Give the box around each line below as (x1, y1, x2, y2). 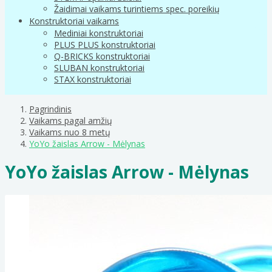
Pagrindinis (29, 103, 72, 115)
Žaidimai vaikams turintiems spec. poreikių (54, 2, 220, 15)
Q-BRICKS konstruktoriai (54, 50, 150, 62)
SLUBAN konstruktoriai (54, 61, 144, 73)
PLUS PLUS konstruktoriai (54, 38, 155, 50)
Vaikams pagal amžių (29, 114, 112, 126)
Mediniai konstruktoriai (54, 27, 143, 39)
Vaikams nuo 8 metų (29, 126, 110, 138)
